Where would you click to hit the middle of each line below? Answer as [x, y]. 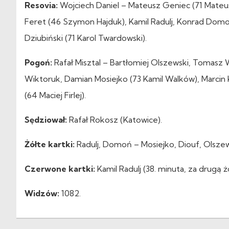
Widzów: [42, 193]
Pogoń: [38, 62]
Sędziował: [46, 119]
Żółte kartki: [50, 144]
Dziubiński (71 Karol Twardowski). [86, 38]
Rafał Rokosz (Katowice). [114, 119]
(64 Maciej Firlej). [55, 95]
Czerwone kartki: [60, 168]
